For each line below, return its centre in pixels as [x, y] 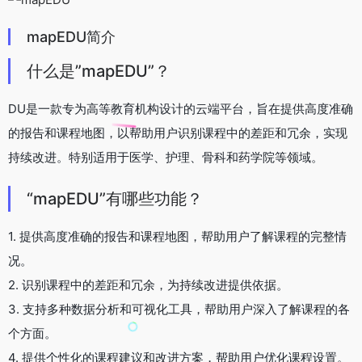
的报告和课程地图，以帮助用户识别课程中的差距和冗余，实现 [178, 133]
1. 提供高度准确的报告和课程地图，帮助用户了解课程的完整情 [177, 236]
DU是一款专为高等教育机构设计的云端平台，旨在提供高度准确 [181, 108]
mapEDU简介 [71, 36]
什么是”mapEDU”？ [99, 71]
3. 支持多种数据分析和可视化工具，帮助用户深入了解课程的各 [179, 309]
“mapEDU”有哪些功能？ [115, 198]
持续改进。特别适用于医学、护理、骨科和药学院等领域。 [166, 157]
